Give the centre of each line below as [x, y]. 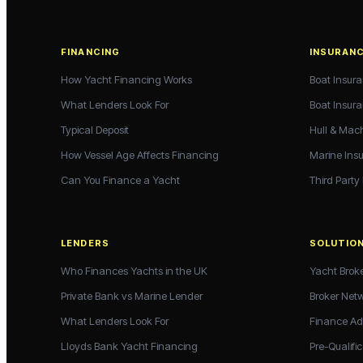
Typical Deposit [95, 129]
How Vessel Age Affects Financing [140, 154]
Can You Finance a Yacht [121, 179]
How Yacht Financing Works [127, 79]
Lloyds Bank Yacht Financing [130, 346]
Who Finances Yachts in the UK [135, 270]
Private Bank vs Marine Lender [132, 295]
